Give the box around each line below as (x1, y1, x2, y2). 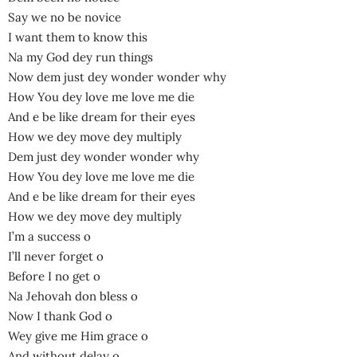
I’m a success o (8, 229, 91, 245)
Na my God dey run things (8, 49, 153, 65)
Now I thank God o (8, 308, 112, 324)
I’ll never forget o (8, 249, 104, 265)
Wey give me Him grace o (8, 328, 148, 344)
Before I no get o (8, 269, 100, 284)
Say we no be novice (8, 10, 121, 25)
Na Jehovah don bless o (8, 288, 138, 304)
